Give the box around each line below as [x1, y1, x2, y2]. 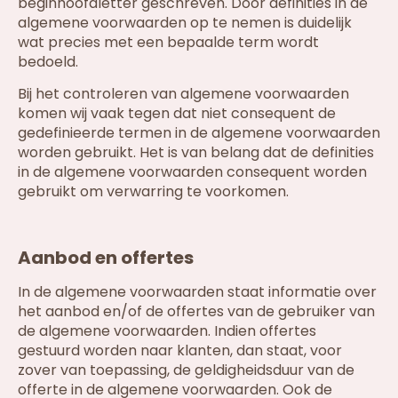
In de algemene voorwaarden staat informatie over [18, 282, 377, 303]
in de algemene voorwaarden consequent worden [18, 162, 367, 183]
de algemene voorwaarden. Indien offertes [18, 321, 316, 342]
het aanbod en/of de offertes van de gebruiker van [18, 301, 375, 322]
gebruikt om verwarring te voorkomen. [18, 181, 289, 203]
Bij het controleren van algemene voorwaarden [18, 84, 349, 105]
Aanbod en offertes [18, 245, 194, 271]
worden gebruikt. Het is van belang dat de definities [18, 142, 374, 163]
